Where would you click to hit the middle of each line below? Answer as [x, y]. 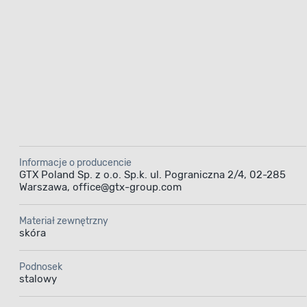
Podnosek [41, 267]
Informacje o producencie [75, 162]
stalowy [38, 279]
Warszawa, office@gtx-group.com [100, 187]
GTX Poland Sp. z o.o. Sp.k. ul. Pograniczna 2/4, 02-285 [152, 174]
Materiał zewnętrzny [64, 221]
